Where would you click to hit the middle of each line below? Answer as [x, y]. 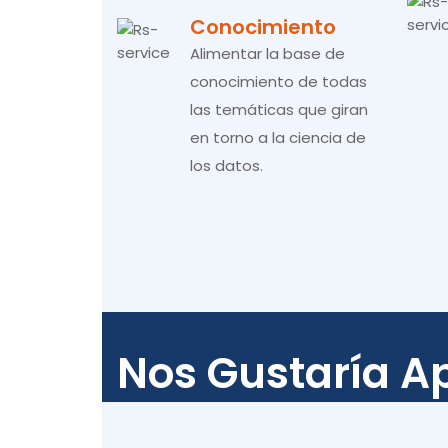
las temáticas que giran [279, 109]
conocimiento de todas [278, 81]
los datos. [226, 165]
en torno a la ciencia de [278, 137]
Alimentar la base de [267, 53]
